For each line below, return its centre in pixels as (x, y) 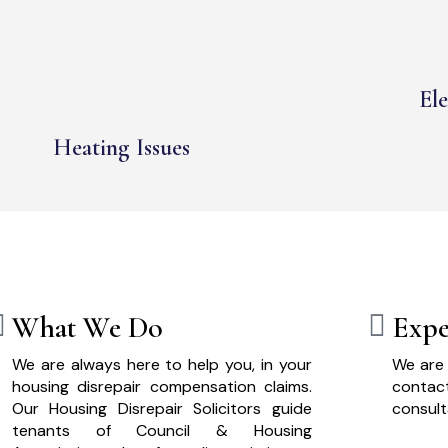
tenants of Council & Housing (161, 431)
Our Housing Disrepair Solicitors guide (161, 409)
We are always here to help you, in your (161, 365)
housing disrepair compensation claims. (161, 387)
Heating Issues (122, 147)
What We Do (87, 328)
